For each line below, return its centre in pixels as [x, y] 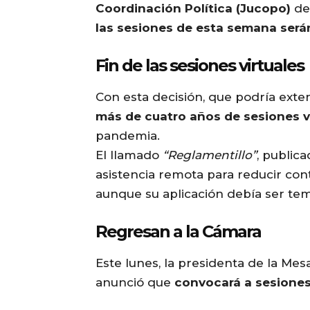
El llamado [129, 155]
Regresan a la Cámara [178, 232]
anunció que [135, 283]
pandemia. [128, 136]
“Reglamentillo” [210, 155]
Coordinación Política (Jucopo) [193, 9]
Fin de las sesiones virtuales [200, 66]
